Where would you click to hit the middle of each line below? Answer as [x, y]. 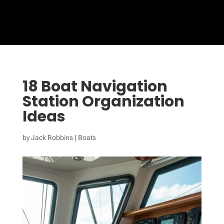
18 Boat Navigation [95, 86]
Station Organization [103, 101]
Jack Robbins [52, 137]
